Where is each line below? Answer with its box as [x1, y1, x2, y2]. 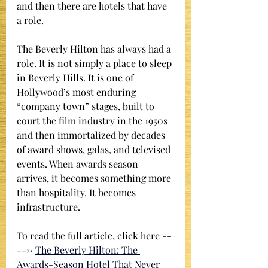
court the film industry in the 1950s [17, 114, 170, 127]
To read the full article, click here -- [17, 229, 172, 242]
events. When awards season [17, 157, 141, 170]
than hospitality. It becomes [17, 186, 138, 199]
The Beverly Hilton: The [35, 243, 140, 256]
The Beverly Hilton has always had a [17, 42, 173, 55]
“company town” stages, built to [17, 100, 157, 112]
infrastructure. [17, 200, 80, 213]
